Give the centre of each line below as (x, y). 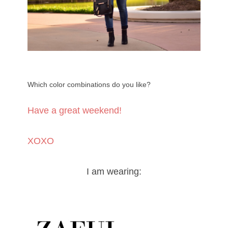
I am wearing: (114, 172)
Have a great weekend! (75, 111)
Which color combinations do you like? (89, 85)
